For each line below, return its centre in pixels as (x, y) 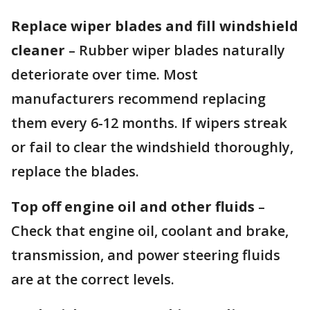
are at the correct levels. (94, 280)
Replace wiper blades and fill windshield (155, 26)
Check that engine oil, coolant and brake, (150, 231)
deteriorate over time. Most (104, 75)
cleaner (40, 51)
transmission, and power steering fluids (146, 255)
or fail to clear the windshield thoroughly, (152, 147)
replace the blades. (75, 172)
